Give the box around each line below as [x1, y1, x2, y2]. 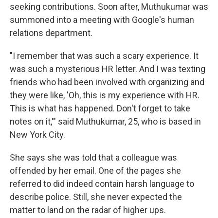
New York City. [10, 129, 65, 140]
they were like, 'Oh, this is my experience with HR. [10, 90, 200, 100]
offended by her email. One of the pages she [10, 165, 181, 176]
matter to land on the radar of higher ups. [10, 205, 166, 215]
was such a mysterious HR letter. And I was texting [10, 64, 205, 74]
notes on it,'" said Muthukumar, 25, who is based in [10, 116, 201, 127]
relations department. [10, 28, 92, 38]
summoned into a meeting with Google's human [10, 15, 194, 25]
